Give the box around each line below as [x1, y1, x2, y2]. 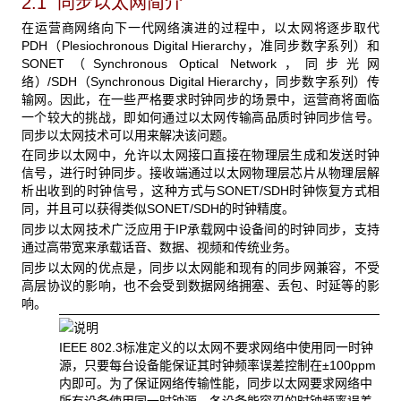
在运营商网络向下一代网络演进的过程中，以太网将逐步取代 [21, 20, 380, 35]
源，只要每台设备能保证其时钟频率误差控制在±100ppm [58, 357, 376, 372]
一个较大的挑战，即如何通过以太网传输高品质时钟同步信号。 [21, 109, 380, 124]
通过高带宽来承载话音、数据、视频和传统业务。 [21, 239, 297, 254]
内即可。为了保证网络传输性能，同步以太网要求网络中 [58, 375, 372, 390]
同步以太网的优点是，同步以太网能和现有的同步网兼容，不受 [21, 260, 380, 275]
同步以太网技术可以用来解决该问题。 [21, 127, 235, 142]
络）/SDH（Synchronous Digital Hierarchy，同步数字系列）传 [21, 73, 380, 89]
